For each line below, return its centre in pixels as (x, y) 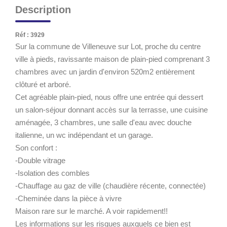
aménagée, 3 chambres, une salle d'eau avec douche (103, 122)
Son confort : (36, 147)
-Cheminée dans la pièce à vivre (68, 198)
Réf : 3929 (30, 35)
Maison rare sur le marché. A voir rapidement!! (91, 211)
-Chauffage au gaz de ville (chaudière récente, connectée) (110, 185)
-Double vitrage (40, 160)
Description (43, 9)
